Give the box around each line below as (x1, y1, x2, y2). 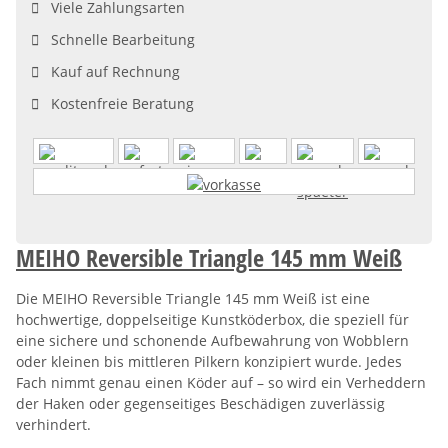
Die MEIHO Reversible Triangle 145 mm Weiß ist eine (16, 288, 370, 308)
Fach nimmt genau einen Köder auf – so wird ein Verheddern (16, 372, 426, 392)
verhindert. (16, 414, 91, 434)
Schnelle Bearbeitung (39, 30, 195, 50)
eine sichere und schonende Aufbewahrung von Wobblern (16, 330, 409, 350)
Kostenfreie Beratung (39, 94, 194, 114)
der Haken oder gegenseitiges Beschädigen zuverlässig (16, 393, 385, 413)
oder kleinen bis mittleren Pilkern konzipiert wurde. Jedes (16, 351, 402, 371)
